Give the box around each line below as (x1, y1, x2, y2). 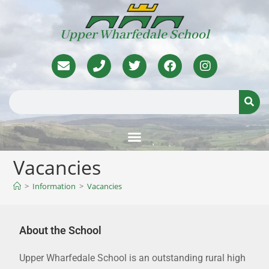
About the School (19, 223, 102, 237)
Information (32, 180, 76, 192)
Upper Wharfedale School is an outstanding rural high (19, 252, 246, 264)
